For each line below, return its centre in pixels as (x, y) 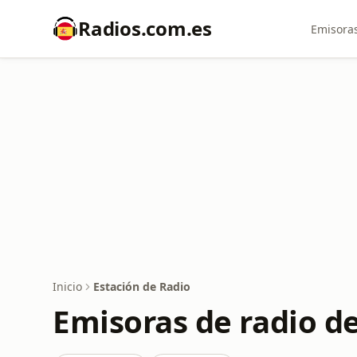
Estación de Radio (142, 286)
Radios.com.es (145, 28)
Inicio (67, 286)
